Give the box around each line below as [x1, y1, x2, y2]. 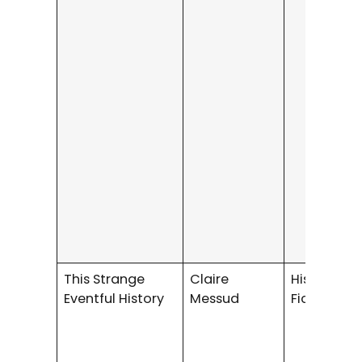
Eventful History [64, 288, 171, 308]
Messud [190, 288, 240, 308]
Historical [291, 269, 353, 288]
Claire [190, 269, 229, 288]
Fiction [291, 288, 335, 308]
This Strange [64, 269, 145, 288]
